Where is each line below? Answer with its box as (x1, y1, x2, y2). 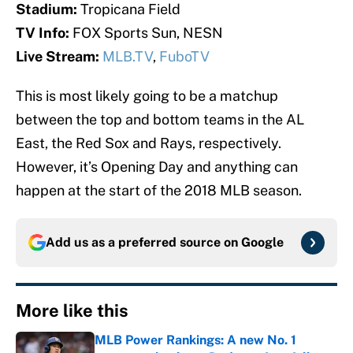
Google (241, 235, 284, 251)
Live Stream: (16, 48, 102, 65)
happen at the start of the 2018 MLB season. (16, 182, 302, 199)
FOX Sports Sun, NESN (72, 24, 223, 42)
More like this (16, 300, 128, 321)
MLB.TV (102, 48, 153, 65)
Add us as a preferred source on (46, 235, 241, 251)
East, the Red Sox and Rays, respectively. (16, 135, 281, 152)
